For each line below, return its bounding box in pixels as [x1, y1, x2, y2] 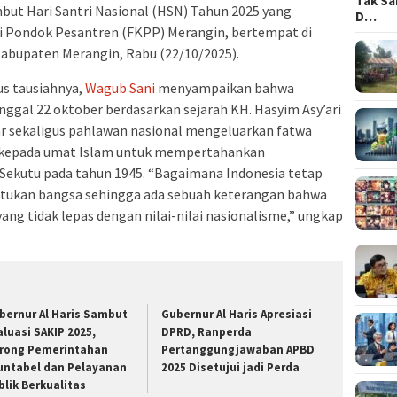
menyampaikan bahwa [155, 78, 294, 97]
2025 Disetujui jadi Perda [161, 359, 300, 375]
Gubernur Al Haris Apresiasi [161, 306, 313, 322]
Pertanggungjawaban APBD [161, 341, 315, 357]
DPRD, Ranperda [161, 323, 253, 339]
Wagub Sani [85, 78, 155, 97]
